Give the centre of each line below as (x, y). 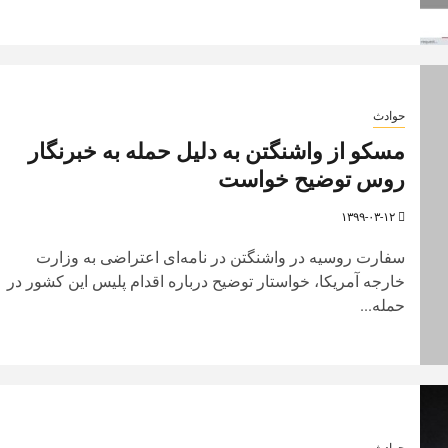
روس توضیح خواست (311, 179)
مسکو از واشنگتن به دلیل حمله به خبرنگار (216, 151)
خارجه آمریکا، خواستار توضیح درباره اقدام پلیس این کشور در (205, 281)
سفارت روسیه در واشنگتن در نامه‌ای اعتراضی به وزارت (220, 257)
